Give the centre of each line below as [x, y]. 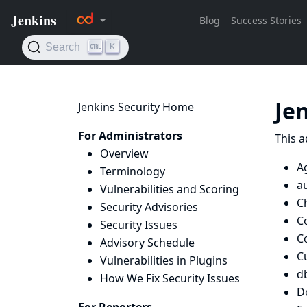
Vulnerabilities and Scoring [170, 189]
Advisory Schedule [147, 243]
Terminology [133, 171]
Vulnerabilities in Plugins [164, 260]
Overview [124, 153]
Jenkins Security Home [136, 107]
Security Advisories [149, 207]
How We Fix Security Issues [170, 278]
